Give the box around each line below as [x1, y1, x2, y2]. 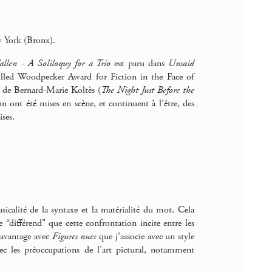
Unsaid [168, 57, 195, 70]
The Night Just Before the [100, 84, 195, 97]
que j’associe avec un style [96, 230, 195, 243]
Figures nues [52, 230, 97, 243]
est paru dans [110, 57, 169, 70]
